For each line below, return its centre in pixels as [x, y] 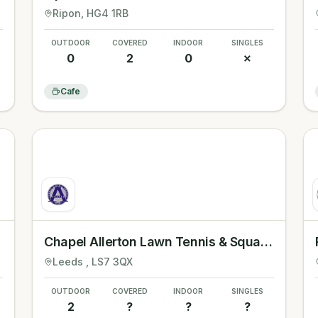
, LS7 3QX [110, 262]
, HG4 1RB [105, 13]
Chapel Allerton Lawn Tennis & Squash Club [267, 242]
